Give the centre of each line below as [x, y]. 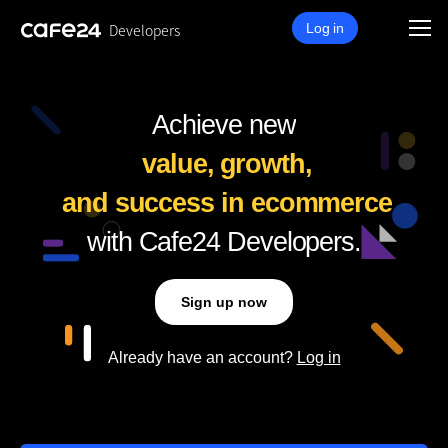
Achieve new [224, 125]
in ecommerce [303, 203]
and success [138, 203]
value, [178, 164]
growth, [265, 164]
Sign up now [224, 302]
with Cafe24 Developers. [224, 242]
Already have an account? [202, 357]
